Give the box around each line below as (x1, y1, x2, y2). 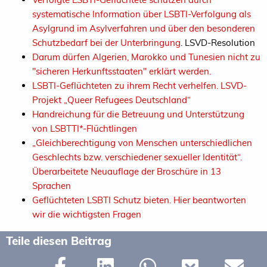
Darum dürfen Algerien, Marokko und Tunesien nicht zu (32, 51, 260, 63)
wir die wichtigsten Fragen (32, 208, 141, 220)
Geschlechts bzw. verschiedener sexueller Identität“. (32, 151, 242, 163)
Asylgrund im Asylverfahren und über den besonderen (32, 22, 255, 34)
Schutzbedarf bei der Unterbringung (32, 36, 181, 48)
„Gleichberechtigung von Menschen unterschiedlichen (32, 136, 252, 148)
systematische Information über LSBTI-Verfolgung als (32, 8, 251, 20)
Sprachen (32, 179, 71, 191)
